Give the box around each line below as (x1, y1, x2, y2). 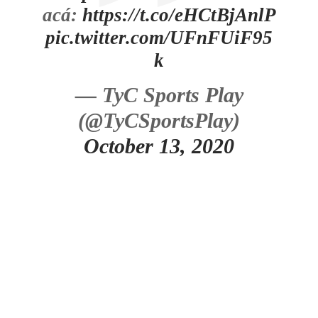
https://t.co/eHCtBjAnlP (82, 4, 275, 26)
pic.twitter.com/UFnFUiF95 (45, 27, 273, 48)
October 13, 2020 (84, 134, 234, 158)
